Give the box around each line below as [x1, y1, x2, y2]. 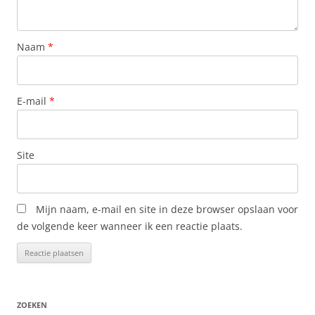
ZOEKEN [17, 300, 47, 310]
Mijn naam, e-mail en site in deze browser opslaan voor [36, 202, 298, 216]
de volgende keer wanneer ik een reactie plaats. [17, 219, 243, 233]
